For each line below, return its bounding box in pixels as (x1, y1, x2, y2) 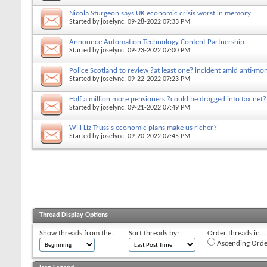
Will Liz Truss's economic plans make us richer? (69, 123, 217, 132)
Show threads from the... (39, 229, 117, 237)
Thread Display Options (39, 211, 108, 219)
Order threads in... (207, 229, 265, 237)
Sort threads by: (129, 229, 179, 237)
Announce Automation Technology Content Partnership (69, 38, 244, 46)
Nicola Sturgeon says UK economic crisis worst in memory (69, 9, 251, 17)
